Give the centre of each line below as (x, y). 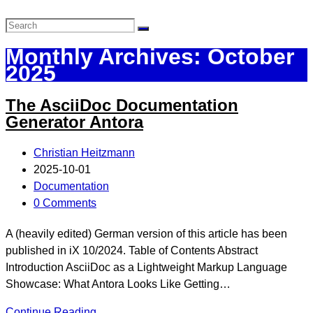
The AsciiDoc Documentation (122, 105)
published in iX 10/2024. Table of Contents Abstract (132, 250)
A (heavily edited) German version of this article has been (146, 233)
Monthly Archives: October (150, 57)
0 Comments (65, 203)
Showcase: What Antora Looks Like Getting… (118, 284)
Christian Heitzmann (84, 152)
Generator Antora (74, 122)
